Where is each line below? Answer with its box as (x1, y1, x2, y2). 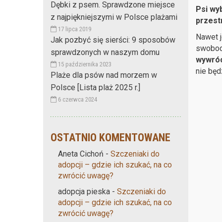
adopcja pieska (58, 186, 110, 196)
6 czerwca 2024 (56, 95, 97, 103)
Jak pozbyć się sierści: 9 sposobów (51, 35, 175, 45)
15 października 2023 (56, 60, 111, 68)
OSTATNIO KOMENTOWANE (51, 131, 170, 144)
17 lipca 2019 (56, 25, 91, 33)
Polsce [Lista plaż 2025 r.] (51, 82, 140, 92)
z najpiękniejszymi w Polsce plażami (51, 12, 177, 22)
